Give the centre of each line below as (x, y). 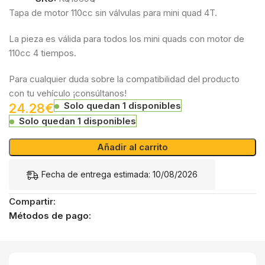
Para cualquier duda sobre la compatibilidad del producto (125, 79)
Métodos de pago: (50, 216)
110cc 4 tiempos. (43, 53)
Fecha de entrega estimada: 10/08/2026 (120, 174)
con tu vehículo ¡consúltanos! (68, 93)
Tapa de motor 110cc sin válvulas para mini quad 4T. (113, 12)
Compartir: (33, 202)
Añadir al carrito (132, 147)
